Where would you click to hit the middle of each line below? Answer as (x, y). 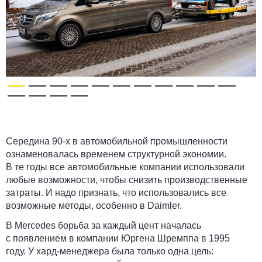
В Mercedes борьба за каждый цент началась (104, 225)
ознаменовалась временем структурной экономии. (116, 154)
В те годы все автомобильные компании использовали (125, 167)
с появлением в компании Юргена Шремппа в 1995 (118, 238)
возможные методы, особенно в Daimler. (95, 206)
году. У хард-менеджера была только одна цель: (110, 251)
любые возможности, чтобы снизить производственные (127, 180)
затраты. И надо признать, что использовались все (116, 193)
